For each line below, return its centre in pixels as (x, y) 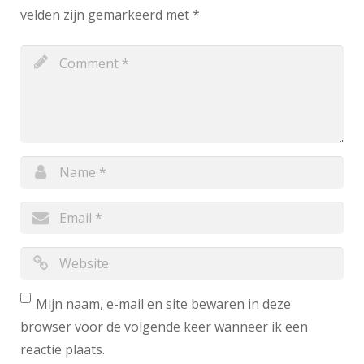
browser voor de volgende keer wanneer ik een (164, 326)
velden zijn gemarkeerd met (106, 14)
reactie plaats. (63, 349)
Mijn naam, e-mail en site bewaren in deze (163, 303)
